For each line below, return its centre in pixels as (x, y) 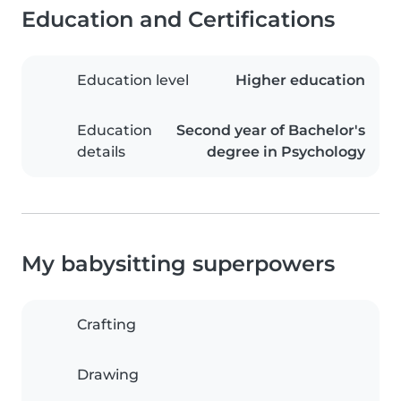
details (101, 152)
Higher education (300, 81)
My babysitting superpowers (178, 264)
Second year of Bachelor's (271, 131)
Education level (133, 81)
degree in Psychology (286, 152)
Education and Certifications (178, 20)
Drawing (108, 375)
